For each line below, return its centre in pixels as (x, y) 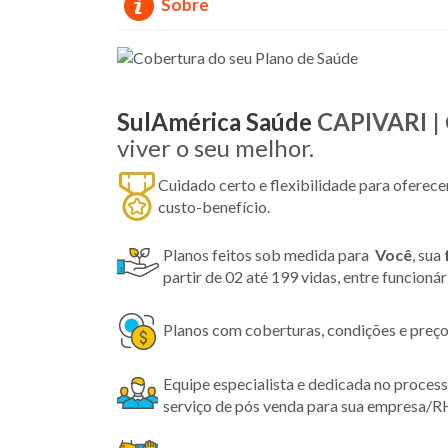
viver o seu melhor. (215, 147)
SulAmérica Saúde (214, 121)
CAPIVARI (374, 121)
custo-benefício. (214, 206)
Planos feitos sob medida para (267, 254)
